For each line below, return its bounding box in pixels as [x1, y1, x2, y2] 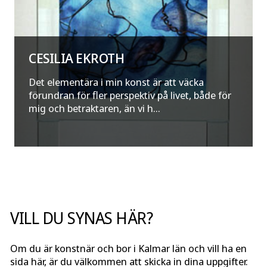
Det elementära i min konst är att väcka [29, 75, 204, 89]
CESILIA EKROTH [29, 49, 125, 68]
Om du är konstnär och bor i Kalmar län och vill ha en [10, 241, 247, 256]
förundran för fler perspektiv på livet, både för [29, 88, 231, 103]
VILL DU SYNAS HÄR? [10, 207, 153, 229]
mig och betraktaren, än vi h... [29, 101, 160, 116]
